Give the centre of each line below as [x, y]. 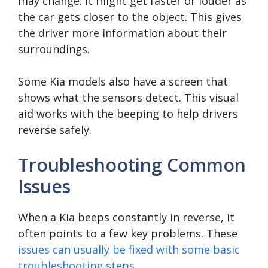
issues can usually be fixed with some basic [129, 250]
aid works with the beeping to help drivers [128, 114]
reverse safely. [55, 130]
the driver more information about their [122, 33]
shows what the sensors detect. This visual [128, 98]
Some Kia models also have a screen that [123, 82]
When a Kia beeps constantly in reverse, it [126, 217]
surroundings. [54, 49]
